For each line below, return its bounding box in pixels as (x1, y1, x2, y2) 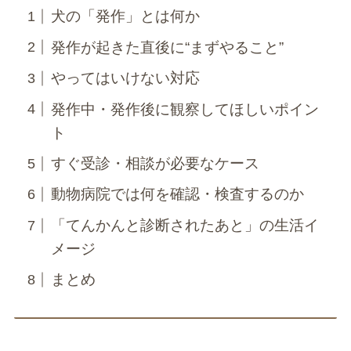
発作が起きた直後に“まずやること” (50, 38, 284, 56)
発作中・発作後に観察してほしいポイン (50, 100, 319, 118)
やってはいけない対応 (50, 70, 200, 87)
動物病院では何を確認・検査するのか (50, 186, 304, 203)
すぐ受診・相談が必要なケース (50, 155, 259, 172)
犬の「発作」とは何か (50, 8, 200, 25)
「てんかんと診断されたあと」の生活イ (50, 216, 319, 233)
